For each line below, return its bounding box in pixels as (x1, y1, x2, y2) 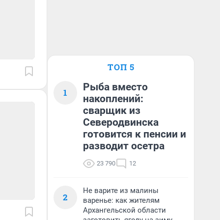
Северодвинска (83, 116, 159, 128)
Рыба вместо (83, 81, 148, 93)
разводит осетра (83, 140, 165, 152)
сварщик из (83, 105, 140, 116)
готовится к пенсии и (83, 128, 186, 140)
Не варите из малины (83, 186, 159, 195)
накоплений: (83, 93, 143, 105)
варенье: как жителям (83, 196, 160, 205)
